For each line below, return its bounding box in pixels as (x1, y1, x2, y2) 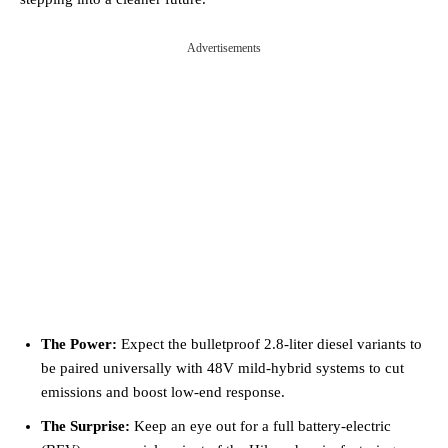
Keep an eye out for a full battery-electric (130, 417, 391, 434)
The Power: (41, 335, 117, 352)
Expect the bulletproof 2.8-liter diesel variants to (117, 335, 422, 352)
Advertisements (187, 40, 261, 55)
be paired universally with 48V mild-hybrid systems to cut (41, 359, 404, 376)
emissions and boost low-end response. (41, 383, 285, 400)
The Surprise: (41, 417, 130, 434)
